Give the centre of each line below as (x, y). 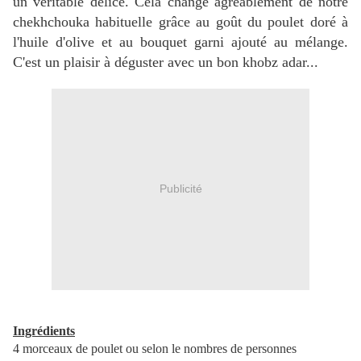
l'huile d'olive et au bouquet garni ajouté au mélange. (180, 41)
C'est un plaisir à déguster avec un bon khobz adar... (166, 62)
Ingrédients (44, 330)
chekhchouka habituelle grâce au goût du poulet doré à (180, 21)
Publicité (180, 189)
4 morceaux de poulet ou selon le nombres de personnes (155, 348)
